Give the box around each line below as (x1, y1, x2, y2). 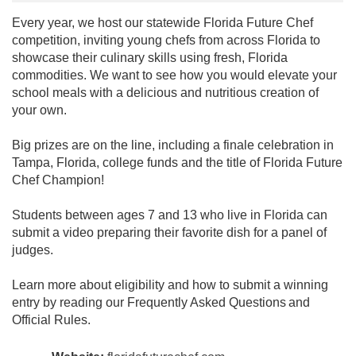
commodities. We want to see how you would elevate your (12, 68, 337, 83)
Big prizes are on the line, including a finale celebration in (12, 138, 334, 153)
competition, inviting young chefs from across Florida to (12, 33, 320, 48)
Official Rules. (12, 313, 91, 327)
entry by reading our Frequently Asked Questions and (12, 296, 310, 310)
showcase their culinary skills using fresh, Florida (12, 51, 288, 65)
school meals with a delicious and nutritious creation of (12, 86, 319, 100)
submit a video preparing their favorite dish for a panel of (12, 226, 327, 240)
